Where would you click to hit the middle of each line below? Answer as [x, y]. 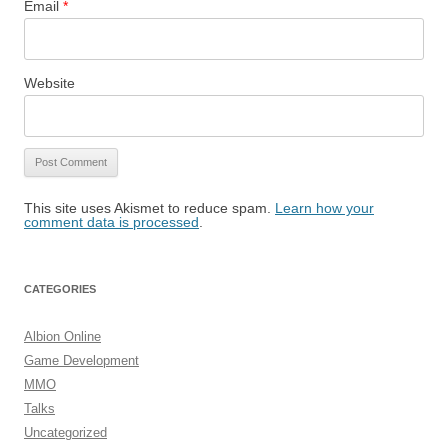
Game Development [81, 360]
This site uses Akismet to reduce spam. [149, 208]
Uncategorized [65, 432]
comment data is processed [111, 222]
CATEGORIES [60, 289]
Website [49, 83]
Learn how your [324, 208]
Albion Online [62, 336]
